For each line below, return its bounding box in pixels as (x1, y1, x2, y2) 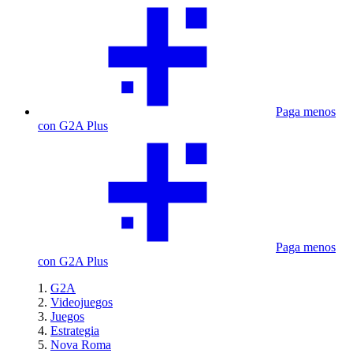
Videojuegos (50, 295, 113, 309)
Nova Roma (50, 338, 111, 351)
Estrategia (50, 324, 99, 337)
